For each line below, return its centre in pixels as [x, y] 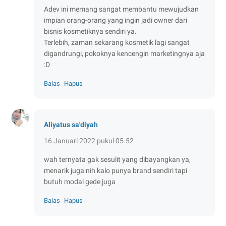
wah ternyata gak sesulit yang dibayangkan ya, [117, 159]
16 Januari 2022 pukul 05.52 [89, 140]
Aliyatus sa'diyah [71, 124]
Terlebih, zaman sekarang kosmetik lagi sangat [117, 42]
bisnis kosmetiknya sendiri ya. [90, 31]
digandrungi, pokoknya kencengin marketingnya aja [124, 53]
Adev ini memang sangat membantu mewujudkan [121, 9]
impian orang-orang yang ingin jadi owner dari [116, 20]
